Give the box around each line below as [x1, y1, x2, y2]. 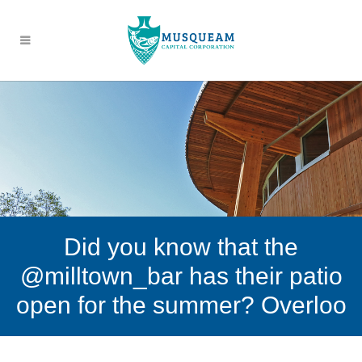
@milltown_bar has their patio [19, 263, 343, 290]
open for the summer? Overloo [15, 292, 347, 319]
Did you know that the [64, 234, 298, 261]
